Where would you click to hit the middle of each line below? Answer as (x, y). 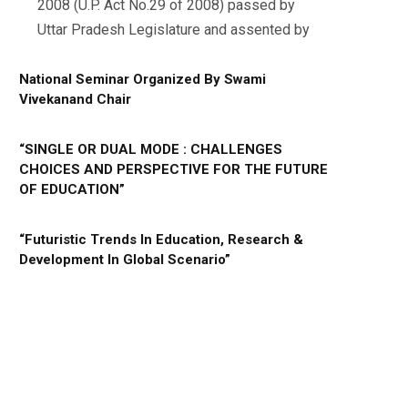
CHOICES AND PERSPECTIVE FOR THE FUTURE (173, 170)
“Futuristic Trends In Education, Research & (161, 240)
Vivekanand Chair (75, 99)
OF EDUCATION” (72, 190)
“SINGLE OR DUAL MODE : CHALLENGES (151, 150)
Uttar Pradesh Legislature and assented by (173, 29)
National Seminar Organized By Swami (143, 79)
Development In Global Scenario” (125, 260)
